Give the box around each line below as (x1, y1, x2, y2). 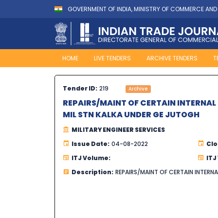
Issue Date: (72, 140, 109, 148)
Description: (72, 168, 113, 177)
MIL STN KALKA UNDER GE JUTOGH (63, 109, 200, 121)
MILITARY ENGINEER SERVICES (72, 126, 165, 134)
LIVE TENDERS (94, 54, 131, 63)
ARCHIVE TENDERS (146, 54, 198, 63)
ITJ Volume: (72, 154, 110, 163)
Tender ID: (63, 84, 97, 93)
